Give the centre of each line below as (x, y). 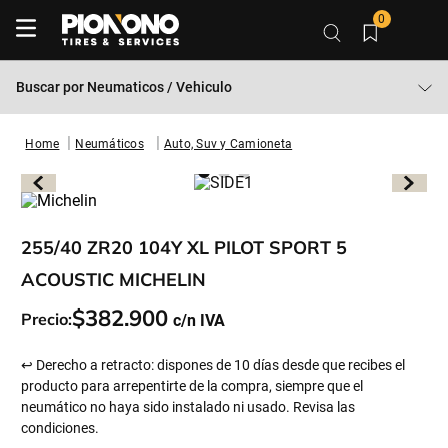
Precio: (47, 318)
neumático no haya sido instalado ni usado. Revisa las (188, 407)
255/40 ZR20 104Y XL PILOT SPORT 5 (184, 247)
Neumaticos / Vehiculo (159, 87)
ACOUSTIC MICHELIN (114, 279)
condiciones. (60, 428)
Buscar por (51, 87)
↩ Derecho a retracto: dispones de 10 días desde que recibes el (213, 365)
